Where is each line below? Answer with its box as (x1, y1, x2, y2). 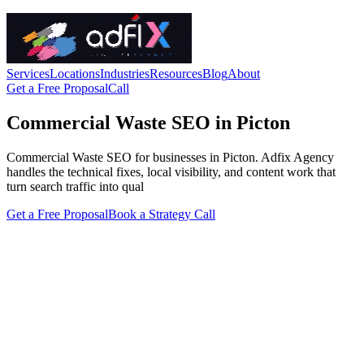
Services (6, 67, 50, 80)
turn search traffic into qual (6, 179, 144, 193)
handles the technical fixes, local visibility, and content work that (6, 164, 336, 179)
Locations (50, 67, 100, 80)
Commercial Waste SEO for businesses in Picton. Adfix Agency (6, 149, 334, 164)
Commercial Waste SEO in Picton (6, 111, 290, 133)
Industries (100, 67, 149, 80)
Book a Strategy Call (108, 206, 215, 221)
